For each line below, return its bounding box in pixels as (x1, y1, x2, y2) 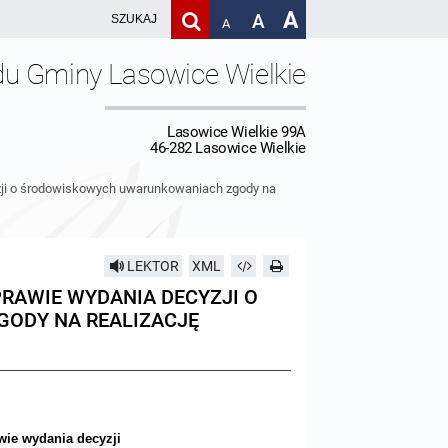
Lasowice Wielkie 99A (167, 123, 306, 141)
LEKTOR (126, 258, 179, 274)
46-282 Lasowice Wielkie (150, 139, 306, 157)
